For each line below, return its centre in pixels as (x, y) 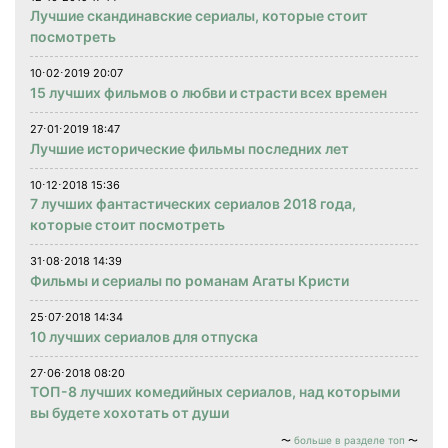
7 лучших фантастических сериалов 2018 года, (193, 204)
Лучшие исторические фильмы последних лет (189, 149)
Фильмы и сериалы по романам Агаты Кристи (189, 281)
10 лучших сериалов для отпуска (144, 337)
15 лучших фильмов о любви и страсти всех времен (208, 93)
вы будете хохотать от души (129, 413)
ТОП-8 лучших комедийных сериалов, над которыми (215, 392)
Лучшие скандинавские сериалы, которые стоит (199, 16)
